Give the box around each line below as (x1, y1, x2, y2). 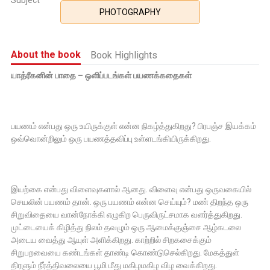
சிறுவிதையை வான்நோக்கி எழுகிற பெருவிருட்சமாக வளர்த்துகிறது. (11, 210, 242, 220)
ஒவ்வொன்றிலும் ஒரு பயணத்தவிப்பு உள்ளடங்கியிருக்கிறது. (11, 134, 211, 144)
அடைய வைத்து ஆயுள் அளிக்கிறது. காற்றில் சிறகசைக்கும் (11, 235, 212, 245)
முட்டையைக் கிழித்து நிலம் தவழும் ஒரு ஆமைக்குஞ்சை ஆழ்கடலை (11, 222, 241, 233)
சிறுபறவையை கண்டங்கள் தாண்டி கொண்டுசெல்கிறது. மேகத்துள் (11, 248, 239, 258)
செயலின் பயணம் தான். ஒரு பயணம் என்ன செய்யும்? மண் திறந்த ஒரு (11, 197, 248, 207)
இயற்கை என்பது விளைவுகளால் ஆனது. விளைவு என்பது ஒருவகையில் (11, 184, 251, 195)
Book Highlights (90, 49, 157, 61)
